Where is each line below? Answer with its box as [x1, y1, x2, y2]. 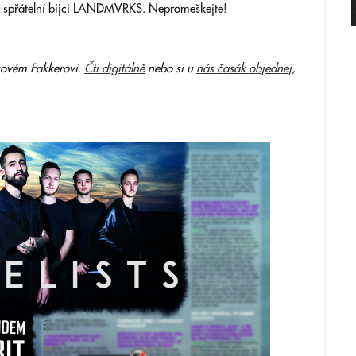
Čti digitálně [84, 62, 145, 75]
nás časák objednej [196, 62, 292, 75]
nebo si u [145, 62, 196, 75]
